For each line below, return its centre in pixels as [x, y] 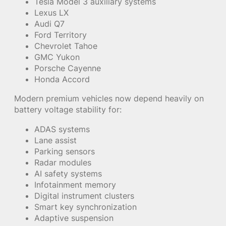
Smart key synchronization [86, 207]
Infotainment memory [75, 184]
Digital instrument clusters [84, 195]
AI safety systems [68, 173]
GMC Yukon [57, 57]
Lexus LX [51, 13]
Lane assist [55, 140]
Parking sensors [65, 151]
